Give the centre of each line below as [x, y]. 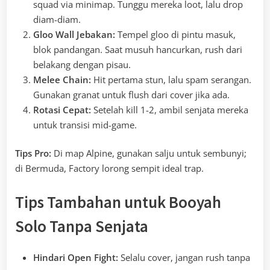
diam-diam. [57, 19]
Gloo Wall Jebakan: [74, 34]
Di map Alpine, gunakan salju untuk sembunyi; [149, 153]
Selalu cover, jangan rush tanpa [184, 257]
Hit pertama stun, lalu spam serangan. [171, 79]
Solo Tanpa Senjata [82, 226]
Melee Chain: [62, 79]
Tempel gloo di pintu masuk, [175, 34]
